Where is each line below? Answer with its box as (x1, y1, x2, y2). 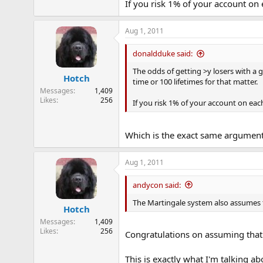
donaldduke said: (133, 48, 193, 59)
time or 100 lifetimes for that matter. (133, 76, 258, 87)
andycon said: (133, 179, 181, 190)
